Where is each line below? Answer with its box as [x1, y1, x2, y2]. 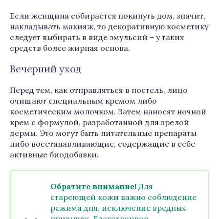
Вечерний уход [10, 63, 82, 75]
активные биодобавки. [10, 150, 99, 159]
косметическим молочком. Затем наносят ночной [10, 107, 206, 116]
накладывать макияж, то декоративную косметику [10, 22, 208, 31]
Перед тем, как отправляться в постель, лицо [10, 85, 188, 95]
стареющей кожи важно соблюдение [50, 192, 197, 202]
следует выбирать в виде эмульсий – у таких [10, 32, 184, 42]
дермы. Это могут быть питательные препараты [10, 128, 197, 138]
